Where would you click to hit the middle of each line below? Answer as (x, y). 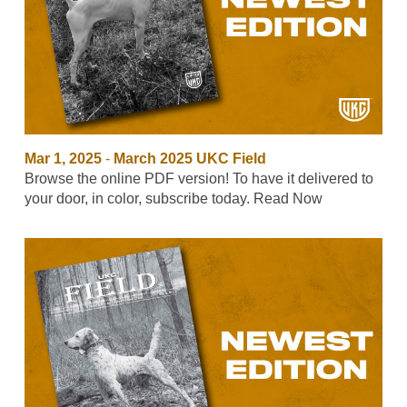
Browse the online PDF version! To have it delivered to (199, 179)
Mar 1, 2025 (63, 159)
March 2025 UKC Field (189, 159)
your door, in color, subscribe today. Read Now (173, 199)
